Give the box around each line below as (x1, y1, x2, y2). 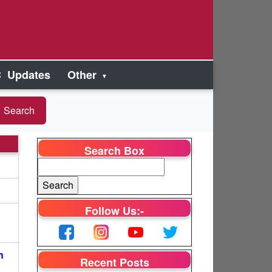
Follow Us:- (85, 203, 144, 219)
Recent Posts (80, 254, 149, 271)
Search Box (84, 143, 144, 158)
